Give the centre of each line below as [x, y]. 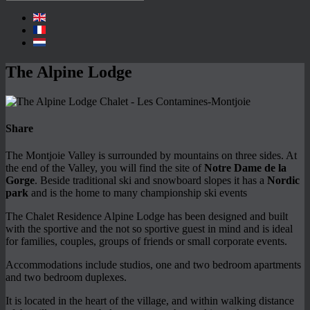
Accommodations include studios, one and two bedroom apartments [153, 265]
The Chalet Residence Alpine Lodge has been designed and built [147, 217]
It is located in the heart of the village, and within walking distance [150, 301]
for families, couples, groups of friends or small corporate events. [146, 241]
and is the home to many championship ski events [138, 193]
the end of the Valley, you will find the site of [105, 168]
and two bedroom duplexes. [66, 277]
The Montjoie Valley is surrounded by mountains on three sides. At [151, 156]
